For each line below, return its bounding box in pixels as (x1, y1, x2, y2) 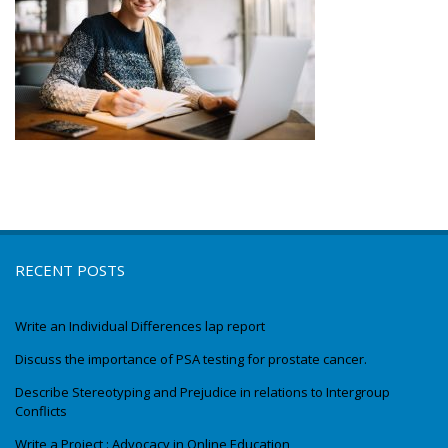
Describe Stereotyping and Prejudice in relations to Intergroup (15, 383, 390, 402)
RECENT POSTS (15, 260, 125, 281)
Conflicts (15, 402, 67, 421)
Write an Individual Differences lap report (15, 317, 265, 336)
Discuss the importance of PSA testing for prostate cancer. (15, 350, 367, 369)
